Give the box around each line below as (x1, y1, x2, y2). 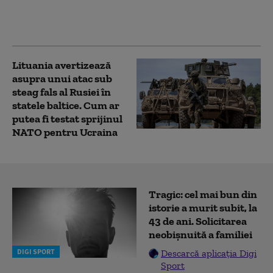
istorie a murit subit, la (149, 200, 257, 214)
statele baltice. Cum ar (12, 98, 119, 112)
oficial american (12, 20, 88, 34)
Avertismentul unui (12, 7, 108, 21)
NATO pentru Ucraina (12, 125, 118, 139)
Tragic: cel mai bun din (149, 187, 257, 201)
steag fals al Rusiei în (12, 85, 111, 99)
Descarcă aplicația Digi (161, 247, 257, 259)
